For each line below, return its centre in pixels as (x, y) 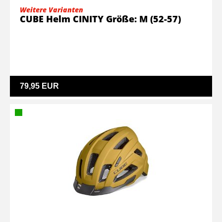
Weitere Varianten (52, 10)
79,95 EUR (39, 86)
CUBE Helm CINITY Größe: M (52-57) (100, 19)
